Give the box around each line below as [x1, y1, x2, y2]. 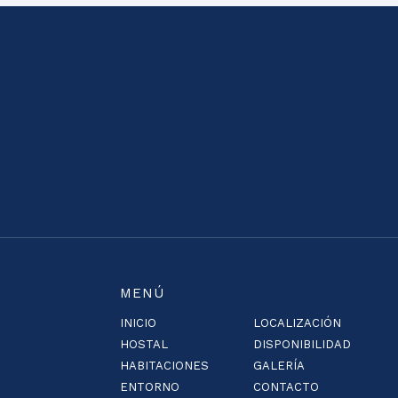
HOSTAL [119, 338, 168, 351]
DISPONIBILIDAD [252, 338, 351, 351]
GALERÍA [252, 359, 305, 372]
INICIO [119, 316, 156, 330]
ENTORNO [119, 380, 179, 394]
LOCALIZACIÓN [252, 316, 341, 330]
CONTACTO [252, 380, 319, 394]
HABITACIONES [119, 359, 209, 372]
